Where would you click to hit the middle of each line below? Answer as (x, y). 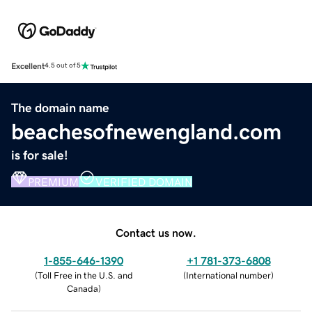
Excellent (28, 66)
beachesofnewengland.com (146, 131)
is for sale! (40, 155)
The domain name (60, 108)
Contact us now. (156, 232)
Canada (82, 288)
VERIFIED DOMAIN (144, 181)
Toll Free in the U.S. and (85, 275)
